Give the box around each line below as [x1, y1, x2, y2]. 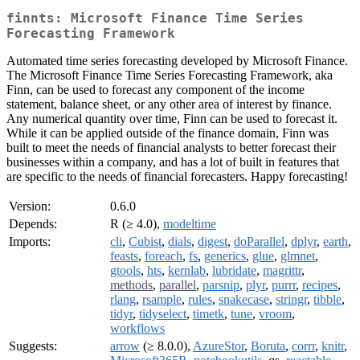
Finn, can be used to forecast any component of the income [6, 83, 305, 97]
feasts [110, 249, 138, 264]
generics [204, 249, 246, 264]
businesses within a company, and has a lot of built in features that [6, 155, 339, 170]
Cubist [129, 235, 162, 249]
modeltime [163, 217, 216, 231]
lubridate [212, 264, 256, 278]
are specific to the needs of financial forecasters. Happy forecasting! [6, 170, 348, 184]
